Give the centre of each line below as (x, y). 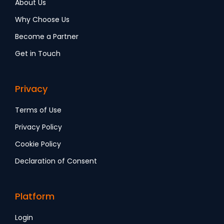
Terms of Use (38, 110)
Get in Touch (38, 54)
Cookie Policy (38, 144)
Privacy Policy (38, 127)
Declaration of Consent (56, 161)
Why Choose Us (42, 20)
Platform (35, 196)
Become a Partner (47, 37)
